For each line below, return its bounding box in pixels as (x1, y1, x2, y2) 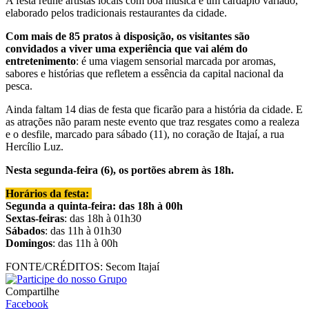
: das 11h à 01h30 (45, 225, 124, 237)
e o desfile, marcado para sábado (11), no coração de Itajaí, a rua (6, 128, 284, 141)
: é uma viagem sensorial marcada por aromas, (76, 55, 276, 68)
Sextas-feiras (6, 212, 64, 225)
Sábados (6, 225, 45, 237)
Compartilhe (6, 286, 59, 298)
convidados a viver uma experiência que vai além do (6, 43, 248, 55)
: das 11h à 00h (52, 237, 118, 250)
